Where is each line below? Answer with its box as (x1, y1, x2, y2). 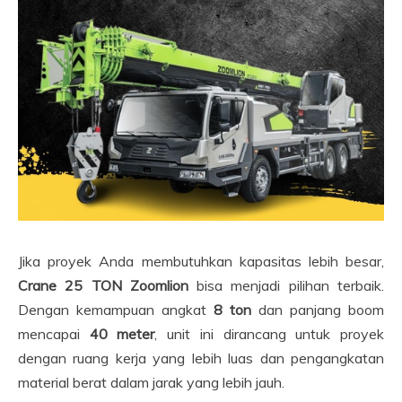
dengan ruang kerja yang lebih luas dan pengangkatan (18, 349, 384, 368)
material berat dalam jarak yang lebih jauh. (18, 373, 284, 392)
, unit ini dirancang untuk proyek (154, 325, 385, 344)
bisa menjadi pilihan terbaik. (188, 276, 385, 295)
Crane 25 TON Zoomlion (18, 276, 188, 295)
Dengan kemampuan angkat (18, 301, 214, 319)
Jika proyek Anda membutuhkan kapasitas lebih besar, (18, 252, 384, 271)
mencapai (18, 325, 90, 344)
